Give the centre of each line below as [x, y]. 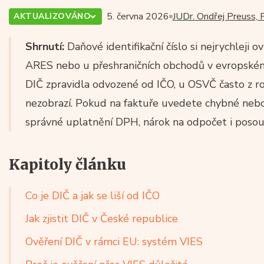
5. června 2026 [138, 17]
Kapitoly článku [67, 165]
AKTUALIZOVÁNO [52, 16]
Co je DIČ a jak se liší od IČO [93, 196]
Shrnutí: [45, 47]
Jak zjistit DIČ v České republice [102, 219]
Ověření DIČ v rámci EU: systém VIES [114, 242]
